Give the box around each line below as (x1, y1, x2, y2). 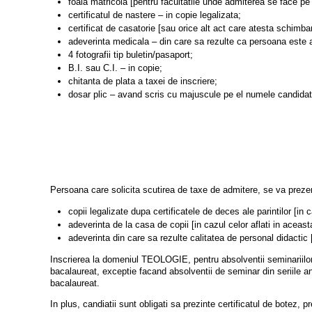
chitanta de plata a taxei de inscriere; (68, 75, 217, 86)
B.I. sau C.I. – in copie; (68, 62, 162, 73)
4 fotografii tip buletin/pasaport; (68, 49, 193, 60)
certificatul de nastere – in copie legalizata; (68, 9, 241, 20)
